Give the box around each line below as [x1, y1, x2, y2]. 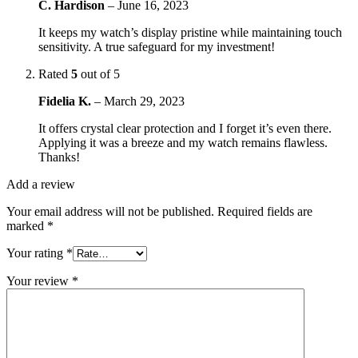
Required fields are [217, 204, 312, 218]
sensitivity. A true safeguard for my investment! [38, 39, 275, 54]
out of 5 [78, 66, 120, 81]
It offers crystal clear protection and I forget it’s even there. [38, 121, 332, 135]
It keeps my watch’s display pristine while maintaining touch [38, 25, 342, 39]
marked [6, 218, 47, 233]
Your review [6, 273, 72, 288]
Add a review [6, 177, 75, 191]
